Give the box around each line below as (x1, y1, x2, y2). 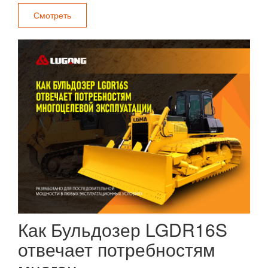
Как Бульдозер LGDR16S (18, 217, 227, 242)
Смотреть (33, 9, 72, 21)
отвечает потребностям (18, 236, 215, 262)
